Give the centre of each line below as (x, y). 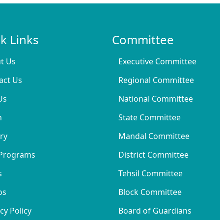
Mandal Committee (154, 136)
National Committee (156, 99)
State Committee (150, 118)
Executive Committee (157, 62)
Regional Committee (156, 80)
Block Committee (150, 192)
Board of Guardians (155, 211)
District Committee (153, 155)
